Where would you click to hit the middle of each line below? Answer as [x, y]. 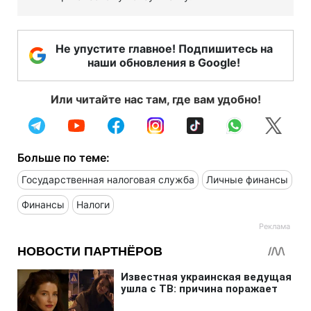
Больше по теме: [64, 157]
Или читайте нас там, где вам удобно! [155, 99]
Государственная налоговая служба [108, 179]
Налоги [93, 204]
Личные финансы [247, 179]
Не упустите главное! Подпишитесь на [164, 48]
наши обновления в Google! [164, 62]
